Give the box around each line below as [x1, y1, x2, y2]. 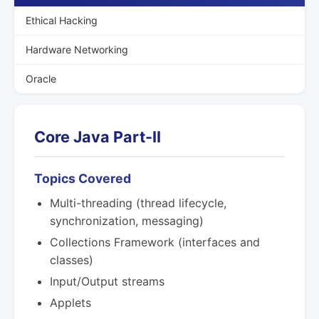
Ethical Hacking [26, 14, 98, 26]
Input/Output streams [50, 274, 164, 288]
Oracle [26, 73, 56, 85]
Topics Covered [34, 171, 131, 186]
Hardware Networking [26, 43, 128, 56]
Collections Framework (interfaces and [50, 235, 260, 249]
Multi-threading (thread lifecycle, [50, 196, 226, 210]
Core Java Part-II [34, 127, 161, 146]
